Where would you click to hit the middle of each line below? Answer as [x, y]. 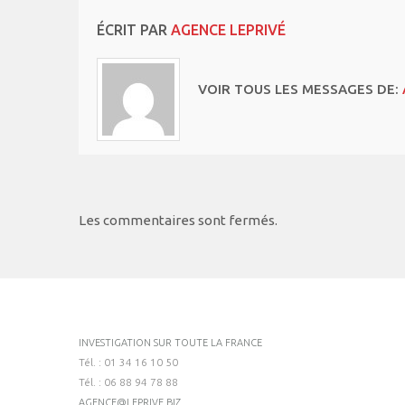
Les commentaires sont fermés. [178, 220]
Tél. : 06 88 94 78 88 [128, 381]
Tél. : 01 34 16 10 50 [128, 362]
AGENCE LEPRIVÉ [228, 29]
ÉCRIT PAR [134, 29]
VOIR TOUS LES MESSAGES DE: [300, 89]
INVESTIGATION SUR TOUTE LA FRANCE [170, 342]
